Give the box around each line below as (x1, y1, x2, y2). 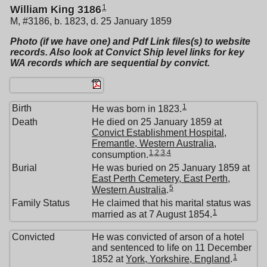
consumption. (92, 149, 148, 160)
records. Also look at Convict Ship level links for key (10, 47, 244, 58)
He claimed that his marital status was (92, 198, 251, 209)
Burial (12, 163, 37, 173)
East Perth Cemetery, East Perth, (92, 173, 230, 184)
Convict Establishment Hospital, (92, 128, 226, 138)
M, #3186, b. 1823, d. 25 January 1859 (10, 16, 172, 27)
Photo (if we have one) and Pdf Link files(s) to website (10, 36, 250, 47)
